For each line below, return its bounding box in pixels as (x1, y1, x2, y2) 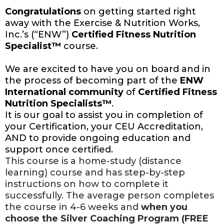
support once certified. (5, 144, 113, 155)
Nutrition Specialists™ (5, 98, 111, 109)
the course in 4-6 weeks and (5, 201, 141, 213)
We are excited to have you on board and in (5, 63, 210, 75)
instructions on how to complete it (5, 178, 168, 190)
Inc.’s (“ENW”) (5, 29, 71, 40)
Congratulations (5, 6, 81, 17)
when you (141, 201, 187, 213)
